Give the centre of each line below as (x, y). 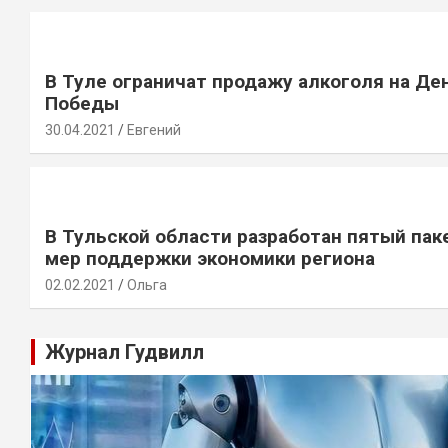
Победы (82, 103)
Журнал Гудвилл (124, 352)
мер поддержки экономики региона (210, 258)
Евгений (154, 130)
